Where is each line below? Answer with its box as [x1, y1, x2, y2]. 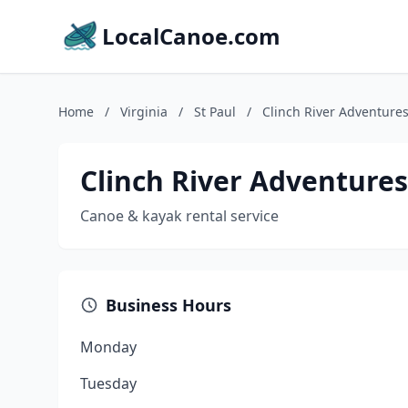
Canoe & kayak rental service [80, 206, 279, 226]
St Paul [194, 103, 236, 120]
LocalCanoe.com [102, 21, 280, 51]
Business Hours [106, 294, 231, 316]
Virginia [120, 103, 168, 120]
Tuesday [80, 373, 137, 393]
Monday [80, 337, 137, 357]
